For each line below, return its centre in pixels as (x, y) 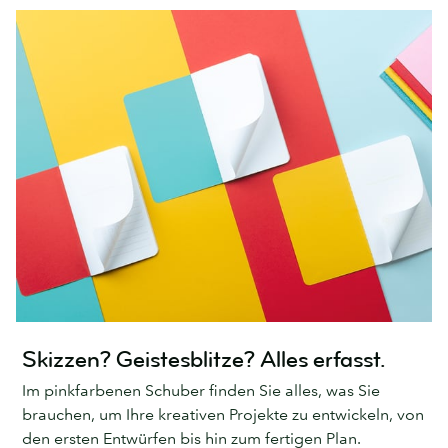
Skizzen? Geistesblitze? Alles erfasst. (204, 360)
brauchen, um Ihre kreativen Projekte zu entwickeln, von (223, 413)
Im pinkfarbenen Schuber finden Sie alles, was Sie (201, 389)
